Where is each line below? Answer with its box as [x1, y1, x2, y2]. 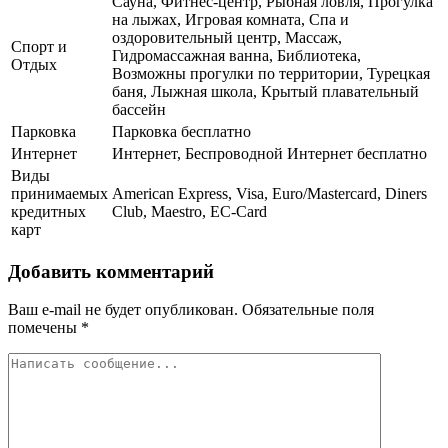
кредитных [11, 202, 86, 220]
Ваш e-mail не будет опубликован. [8, 301, 238, 319]
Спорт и [11, 37, 67, 55]
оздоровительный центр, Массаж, [112, 28, 342, 46]
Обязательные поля [238, 301, 374, 319]
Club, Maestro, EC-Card [112, 202, 267, 220]
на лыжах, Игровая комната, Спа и [112, 10, 349, 28]
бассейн [112, 100, 166, 118]
